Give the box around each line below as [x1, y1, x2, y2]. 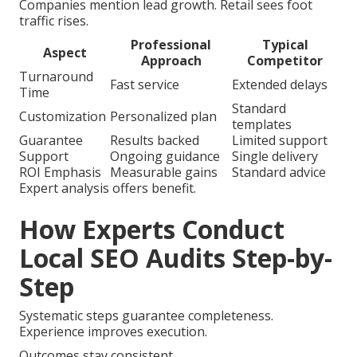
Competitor [247, 52, 323, 70]
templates [232, 116, 292, 134]
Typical [261, 36, 308, 54]
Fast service [110, 76, 179, 94]
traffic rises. [19, 12, 88, 30]
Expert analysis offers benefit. [19, 179, 196, 198]
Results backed [110, 131, 199, 150]
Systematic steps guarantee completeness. [19, 307, 273, 325]
